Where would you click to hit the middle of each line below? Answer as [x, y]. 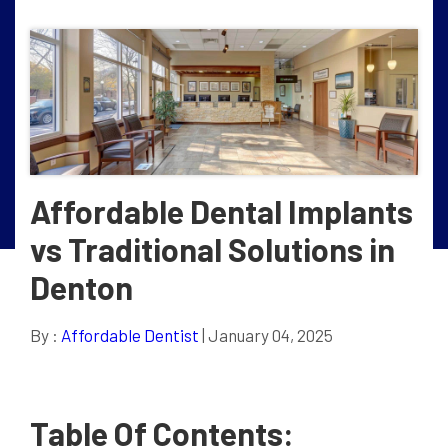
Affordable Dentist [130, 334]
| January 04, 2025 [266, 334]
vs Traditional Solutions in [212, 248]
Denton [81, 286]
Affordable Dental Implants [221, 210]
